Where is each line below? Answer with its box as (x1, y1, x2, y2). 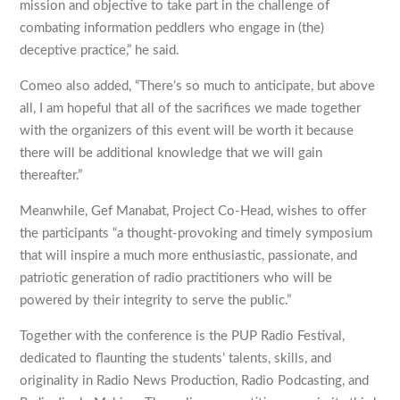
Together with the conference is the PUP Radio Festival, (20, 329, 346, 344)
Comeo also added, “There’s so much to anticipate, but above (20, 79, 376, 94)
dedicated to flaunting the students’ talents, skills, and (20, 352, 332, 366)
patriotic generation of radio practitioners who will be (20, 271, 333, 286)
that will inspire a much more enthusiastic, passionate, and (20, 249, 358, 263)
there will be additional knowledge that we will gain (20, 146, 323, 161)
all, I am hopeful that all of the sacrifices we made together (20, 102, 362, 116)
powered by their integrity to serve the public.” (20, 294, 292, 308)
